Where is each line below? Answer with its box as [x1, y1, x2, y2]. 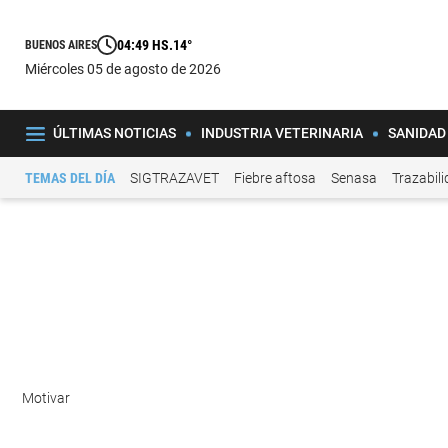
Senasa [331, 169, 377, 186]
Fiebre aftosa [234, 169, 316, 186]
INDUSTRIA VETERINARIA [200, 125, 363, 141]
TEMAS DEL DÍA [25, 169, 115, 186]
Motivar [22, 390, 73, 407]
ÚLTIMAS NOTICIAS [52, 125, 176, 141]
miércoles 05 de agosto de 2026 [37, 60, 221, 77]
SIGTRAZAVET [130, 169, 219, 186]
